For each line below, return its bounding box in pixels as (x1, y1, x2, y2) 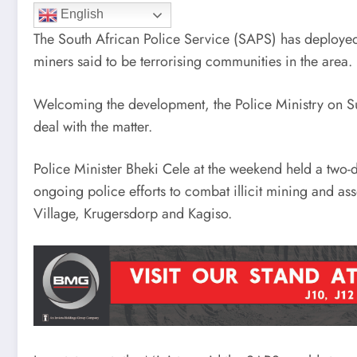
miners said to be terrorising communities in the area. (33, 50, 352, 72)
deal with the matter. (33, 116, 152, 137)
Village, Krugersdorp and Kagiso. (33, 203, 232, 225)
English (57, 7, 104, 22)
